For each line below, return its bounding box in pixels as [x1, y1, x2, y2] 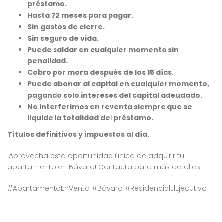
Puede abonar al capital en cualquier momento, [27, 79, 209, 89]
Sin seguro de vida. [27, 33, 99, 43]
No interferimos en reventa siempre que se [27, 102, 192, 111]
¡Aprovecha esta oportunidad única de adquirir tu [7, 151, 184, 161]
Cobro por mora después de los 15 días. [27, 67, 174, 77]
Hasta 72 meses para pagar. [27, 10, 133, 20]
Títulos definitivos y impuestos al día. [7, 129, 149, 139]
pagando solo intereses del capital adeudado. [27, 90, 202, 100]
